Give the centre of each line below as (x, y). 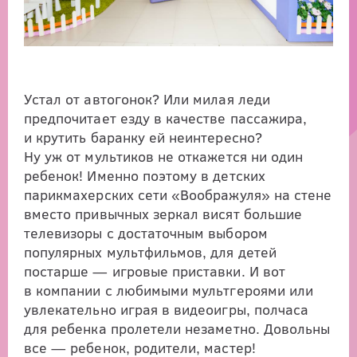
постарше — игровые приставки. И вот (155, 271)
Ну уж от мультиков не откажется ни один (164, 157)
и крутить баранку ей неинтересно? (143, 137)
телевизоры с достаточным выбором (146, 233)
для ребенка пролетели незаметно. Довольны (177, 329)
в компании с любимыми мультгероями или (169, 290)
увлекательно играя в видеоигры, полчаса (167, 310)
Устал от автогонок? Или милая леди (147, 99)
